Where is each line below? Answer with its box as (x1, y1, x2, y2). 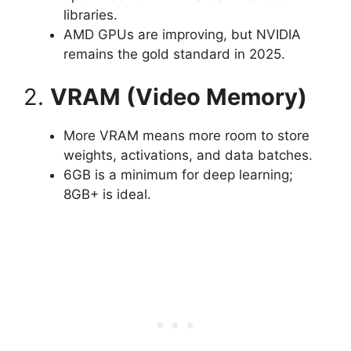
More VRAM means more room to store (63, 128, 309, 143)
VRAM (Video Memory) (50, 83, 307, 110)
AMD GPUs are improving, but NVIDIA (63, 26, 301, 42)
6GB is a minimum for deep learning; (63, 167, 293, 183)
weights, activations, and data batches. (63, 147, 313, 163)
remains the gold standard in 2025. (63, 45, 285, 62)
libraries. (63, 6, 118, 23)
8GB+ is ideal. (63, 186, 151, 202)
